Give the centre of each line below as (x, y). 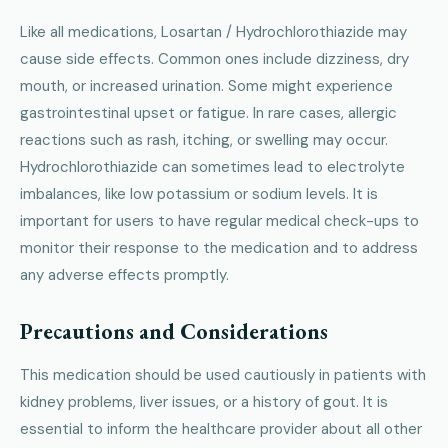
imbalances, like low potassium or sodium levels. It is (199, 193)
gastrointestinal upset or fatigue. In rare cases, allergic (208, 112)
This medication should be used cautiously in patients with (223, 374)
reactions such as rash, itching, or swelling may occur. (204, 139)
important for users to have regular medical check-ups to (219, 220)
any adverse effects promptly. (124, 274)
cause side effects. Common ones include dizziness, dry (214, 58)
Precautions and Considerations (174, 331)
